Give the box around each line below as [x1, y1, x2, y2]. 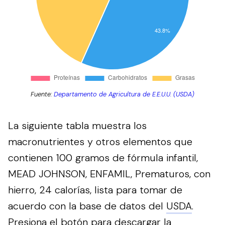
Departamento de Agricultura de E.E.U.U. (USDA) [54, 90, 194, 98]
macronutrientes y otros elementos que [8, 135, 192, 148]
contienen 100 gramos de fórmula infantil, [8, 151, 198, 164]
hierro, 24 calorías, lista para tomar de [8, 183, 182, 196]
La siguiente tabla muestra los [8, 119, 147, 132]
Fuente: [31, 90, 54, 98]
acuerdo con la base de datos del [8, 199, 166, 212]
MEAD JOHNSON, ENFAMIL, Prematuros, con [8, 167, 210, 180]
